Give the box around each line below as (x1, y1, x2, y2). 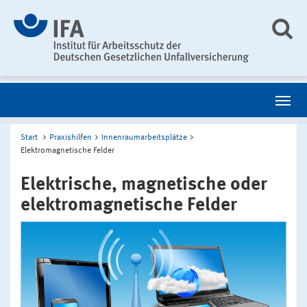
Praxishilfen (49, 133, 92, 142)
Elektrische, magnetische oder (21, 175, 267, 194)
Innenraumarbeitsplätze (101, 133, 187, 142)
